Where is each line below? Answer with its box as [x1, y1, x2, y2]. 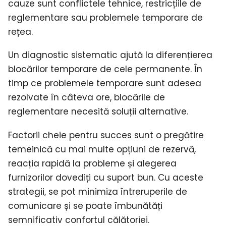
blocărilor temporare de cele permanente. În [8, 63, 202, 76]
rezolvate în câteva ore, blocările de [8, 91, 165, 104]
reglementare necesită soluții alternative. [8, 105, 188, 118]
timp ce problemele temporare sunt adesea [8, 77, 201, 90]
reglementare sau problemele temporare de [8, 11, 203, 24]
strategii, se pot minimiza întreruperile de [8, 186, 187, 198]
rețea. [8, 25, 33, 38]
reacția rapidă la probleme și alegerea [8, 157, 177, 170]
